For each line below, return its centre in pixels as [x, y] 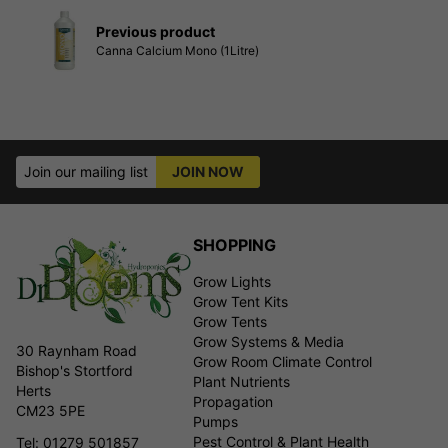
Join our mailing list [86, 171]
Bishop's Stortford [74, 370]
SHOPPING [234, 244]
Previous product [155, 31]
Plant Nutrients [241, 381]
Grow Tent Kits [240, 301]
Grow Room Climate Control [282, 361]
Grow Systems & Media [268, 341]
